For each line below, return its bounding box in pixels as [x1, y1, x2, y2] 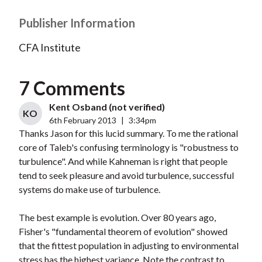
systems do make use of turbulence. [18, 184, 160, 195]
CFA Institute [18, 41, 81, 54]
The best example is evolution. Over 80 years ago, [18, 212, 216, 223]
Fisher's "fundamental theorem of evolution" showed [18, 226, 227, 237]
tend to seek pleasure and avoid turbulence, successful [18, 170, 234, 181]
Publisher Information [18, 16, 135, 30]
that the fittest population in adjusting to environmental [18, 240, 239, 251]
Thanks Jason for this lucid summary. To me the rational [18, 127, 238, 139]
